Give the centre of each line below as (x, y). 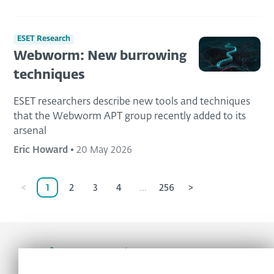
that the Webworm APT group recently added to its (130, 117)
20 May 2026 (104, 150)
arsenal (30, 132)
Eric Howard (41, 150)
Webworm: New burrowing (100, 57)
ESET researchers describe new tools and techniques (132, 102)
